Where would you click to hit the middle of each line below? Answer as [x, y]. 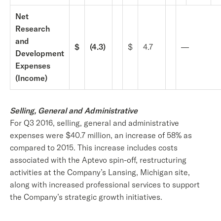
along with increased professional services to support [105, 184]
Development [40, 53]
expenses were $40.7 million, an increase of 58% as [101, 135]
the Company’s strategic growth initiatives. [86, 197]
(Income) [31, 78]
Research [33, 29]
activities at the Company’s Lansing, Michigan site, [100, 172]
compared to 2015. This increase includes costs [94, 147]
